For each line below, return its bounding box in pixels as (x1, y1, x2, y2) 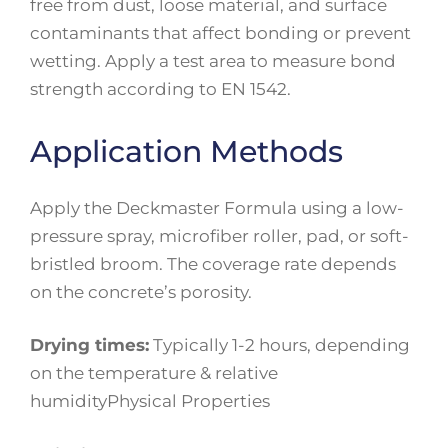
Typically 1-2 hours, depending (149, 335, 410, 355)
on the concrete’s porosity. (30, 281, 252, 302)
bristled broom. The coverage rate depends (30, 253, 396, 274)
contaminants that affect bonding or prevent (30, 23, 411, 43)
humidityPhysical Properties (30, 391, 270, 411)
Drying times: (30, 335, 149, 355)
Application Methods (30, 132, 343, 170)
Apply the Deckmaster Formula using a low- (30, 197, 404, 218)
